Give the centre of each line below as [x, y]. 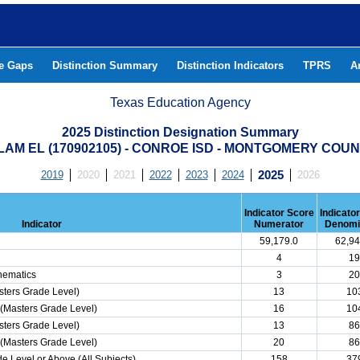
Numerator [279, 224]
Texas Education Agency [180, 102]
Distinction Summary [105, 65]
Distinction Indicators [230, 65]
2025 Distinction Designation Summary [180, 132]
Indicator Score [279, 213]
